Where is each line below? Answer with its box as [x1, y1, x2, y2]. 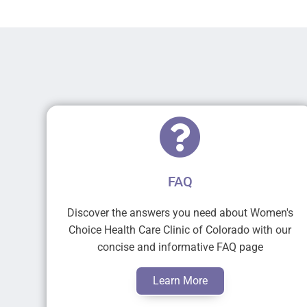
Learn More [152, 274, 208, 288]
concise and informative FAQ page [97, 241, 263, 254]
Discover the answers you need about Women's [66, 206, 293, 220]
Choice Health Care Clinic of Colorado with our [69, 223, 292, 237]
